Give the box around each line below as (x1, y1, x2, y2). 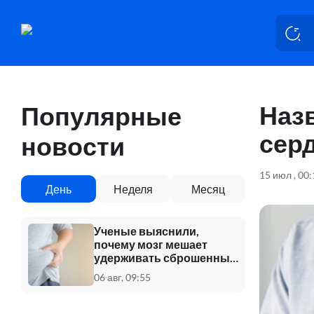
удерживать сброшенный (94, 250, 237, 264)
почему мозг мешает (94, 237, 207, 251)
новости (21, 130, 125, 161)
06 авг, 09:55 (94, 271, 151, 283)
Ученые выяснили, (94, 224, 199, 238)
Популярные (21, 100, 182, 131)
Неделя (114, 182, 153, 196)
